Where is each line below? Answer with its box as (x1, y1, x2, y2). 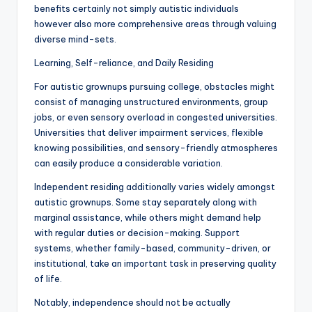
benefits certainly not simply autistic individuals (34, 3, 239, 15)
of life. (34, 273, 62, 285)
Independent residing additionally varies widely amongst (34, 181, 275, 193)
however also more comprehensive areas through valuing (34, 18, 276, 30)
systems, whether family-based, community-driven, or (34, 242, 271, 254)
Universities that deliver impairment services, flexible (34, 127, 263, 139)
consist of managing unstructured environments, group (34, 96, 268, 108)
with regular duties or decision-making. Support (34, 227, 240, 239)
